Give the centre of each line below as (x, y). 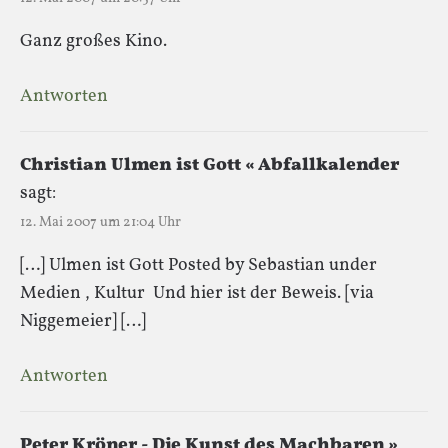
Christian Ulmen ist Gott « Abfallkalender (209, 165)
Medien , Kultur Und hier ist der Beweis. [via (197, 293)
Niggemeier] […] (83, 321)
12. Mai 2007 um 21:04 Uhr (100, 222)
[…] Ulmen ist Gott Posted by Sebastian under (198, 265)
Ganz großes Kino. (93, 41)
